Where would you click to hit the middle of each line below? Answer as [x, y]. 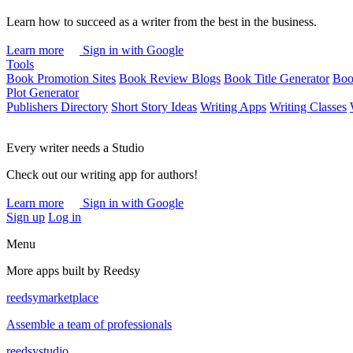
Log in [65, 217]
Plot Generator [43, 93]
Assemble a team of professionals [89, 324]
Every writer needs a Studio [75, 148]
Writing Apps [233, 107]
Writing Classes [308, 107]
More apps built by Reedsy [73, 271]
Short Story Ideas [154, 107]
